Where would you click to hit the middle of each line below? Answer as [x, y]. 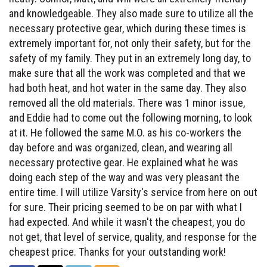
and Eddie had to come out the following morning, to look [131, 117]
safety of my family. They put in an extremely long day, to [130, 58]
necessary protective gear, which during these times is [128, 28]
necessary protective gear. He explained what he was [124, 162]
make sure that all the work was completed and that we [127, 73]
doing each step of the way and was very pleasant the [124, 177]
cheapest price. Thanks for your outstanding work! [117, 252]
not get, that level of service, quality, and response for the [133, 237]
